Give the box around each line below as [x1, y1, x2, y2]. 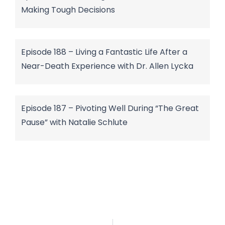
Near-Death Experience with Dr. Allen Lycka [21, 60, 193, 72]
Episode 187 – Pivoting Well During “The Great [21, 102, 199, 114]
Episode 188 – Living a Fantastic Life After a [21, 46, 187, 58]
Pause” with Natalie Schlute [21, 116, 128, 128]
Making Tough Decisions [21, 4, 115, 16]
